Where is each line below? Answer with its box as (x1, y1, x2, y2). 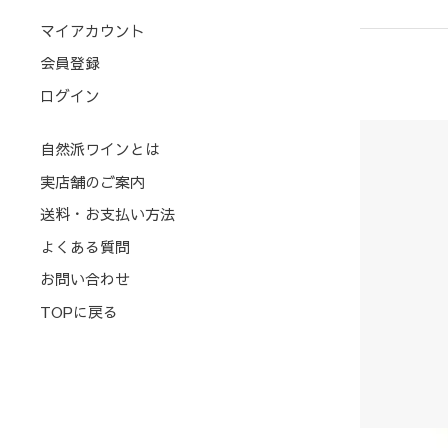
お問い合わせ (40, 268, 130, 290)
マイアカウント (40, 19, 145, 41)
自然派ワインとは (40, 138, 160, 160)
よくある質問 (40, 235, 130, 257)
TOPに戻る (40, 300, 118, 322)
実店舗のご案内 (40, 170, 145, 192)
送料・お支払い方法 (40, 203, 175, 225)
